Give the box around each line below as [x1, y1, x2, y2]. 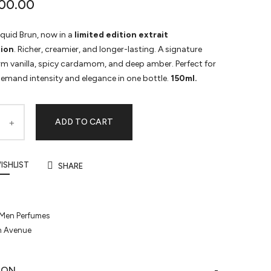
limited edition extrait [74, 30, 168, 41]
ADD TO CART [54, 117, 113, 128]
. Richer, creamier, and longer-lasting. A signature [13, 44, 202, 55]
